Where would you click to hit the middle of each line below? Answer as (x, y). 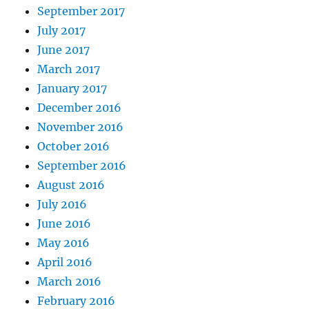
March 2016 (70, 282)
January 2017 (72, 89)
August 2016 (71, 185)
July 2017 (62, 31)
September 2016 (82, 166)
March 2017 (69, 69)
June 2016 (64, 224)
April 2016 (65, 262)
